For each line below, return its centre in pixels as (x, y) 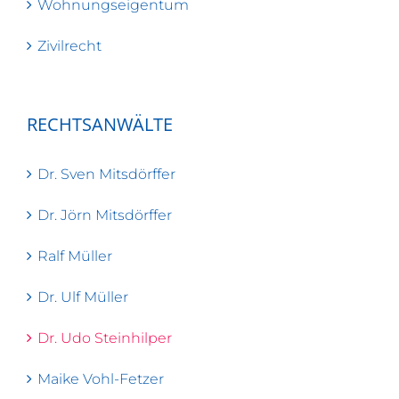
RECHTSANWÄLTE (100, 124)
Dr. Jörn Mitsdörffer (105, 215)
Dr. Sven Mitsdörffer (106, 174)
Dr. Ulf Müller (83, 297)
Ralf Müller (75, 256)
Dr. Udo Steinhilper (105, 338)
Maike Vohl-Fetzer (101, 379)
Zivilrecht (69, 45)
